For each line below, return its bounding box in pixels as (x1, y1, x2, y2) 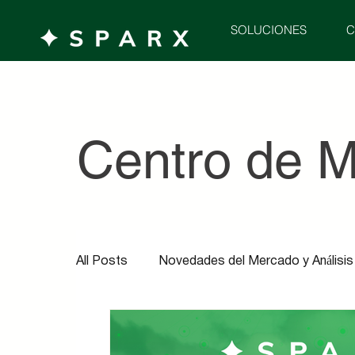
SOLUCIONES (231, 22, 307, 38)
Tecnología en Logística (108, 319, 246, 330)
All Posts (76, 256, 128, 267)
